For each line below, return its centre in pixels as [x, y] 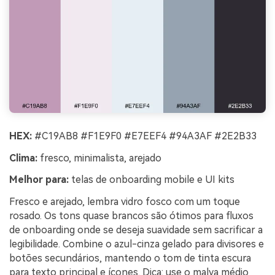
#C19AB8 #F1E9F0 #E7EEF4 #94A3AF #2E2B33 [144, 136]
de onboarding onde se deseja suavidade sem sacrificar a [136, 230]
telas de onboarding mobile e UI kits [152, 180]
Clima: [23, 158]
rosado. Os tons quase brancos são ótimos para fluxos [131, 216]
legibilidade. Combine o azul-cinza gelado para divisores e [137, 244]
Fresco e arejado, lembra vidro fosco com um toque [125, 202]
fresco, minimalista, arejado [99, 158]
